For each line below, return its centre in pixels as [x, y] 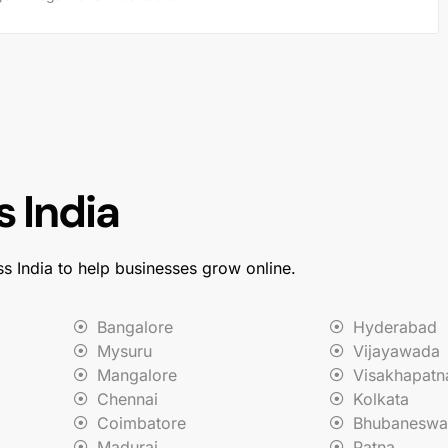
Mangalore [136, 374]
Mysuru [124, 350]
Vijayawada [396, 350]
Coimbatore [141, 422]
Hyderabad [394, 326]
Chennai [127, 398]
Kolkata [380, 398]
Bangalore [134, 326]
